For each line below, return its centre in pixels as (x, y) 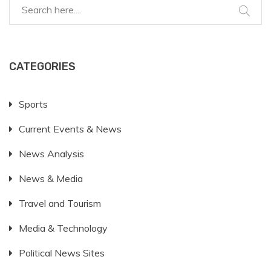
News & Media (51, 179)
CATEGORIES (42, 67)
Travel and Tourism (60, 204)
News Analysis (51, 154)
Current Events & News (70, 129)
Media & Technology (63, 228)
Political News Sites (62, 253)
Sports (33, 104)
